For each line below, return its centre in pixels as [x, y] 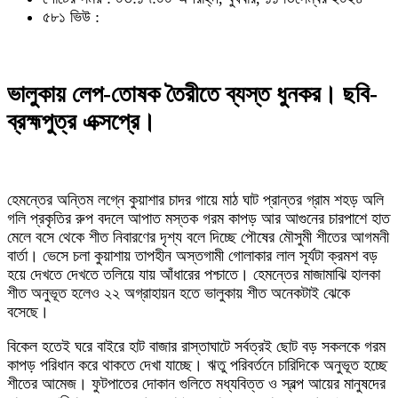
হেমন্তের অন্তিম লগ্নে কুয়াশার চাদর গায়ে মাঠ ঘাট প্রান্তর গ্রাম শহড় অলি [195, 199]
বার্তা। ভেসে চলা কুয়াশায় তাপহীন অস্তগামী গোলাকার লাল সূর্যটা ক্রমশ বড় [192, 255]
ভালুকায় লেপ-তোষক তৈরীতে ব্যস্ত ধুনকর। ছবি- [192, 95]
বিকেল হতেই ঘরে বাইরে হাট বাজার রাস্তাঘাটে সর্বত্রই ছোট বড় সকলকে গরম [196, 346]
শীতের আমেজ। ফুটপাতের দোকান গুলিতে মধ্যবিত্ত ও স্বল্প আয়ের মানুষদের [196, 383]
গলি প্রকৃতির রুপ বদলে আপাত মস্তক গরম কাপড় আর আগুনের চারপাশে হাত [199, 218]
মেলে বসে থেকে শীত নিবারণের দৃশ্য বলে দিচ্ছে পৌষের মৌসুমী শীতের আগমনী [198, 237]
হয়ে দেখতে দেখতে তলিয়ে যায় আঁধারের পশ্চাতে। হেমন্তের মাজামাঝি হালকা [194, 274]
